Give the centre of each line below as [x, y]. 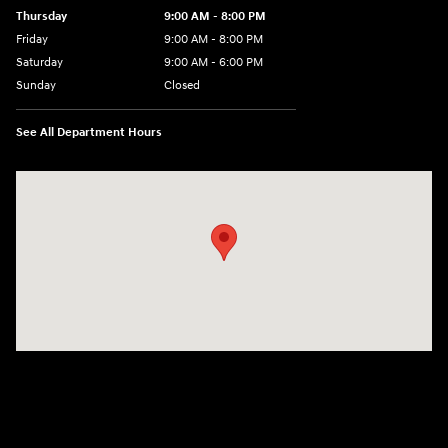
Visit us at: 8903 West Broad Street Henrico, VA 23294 [181, 181]
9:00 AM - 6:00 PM [213, 62]
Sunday [36, 85]
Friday [32, 39]
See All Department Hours [89, 132]
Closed [182, 85]
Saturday [39, 62]
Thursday [41, 16]
